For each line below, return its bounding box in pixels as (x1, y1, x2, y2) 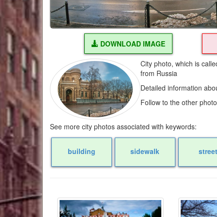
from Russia (140, 68, 178, 78)
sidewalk (130, 146, 160, 156)
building (67, 146, 95, 156)
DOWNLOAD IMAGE (98, 38, 165, 48)
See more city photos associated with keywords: (50, 121, 197, 131)
